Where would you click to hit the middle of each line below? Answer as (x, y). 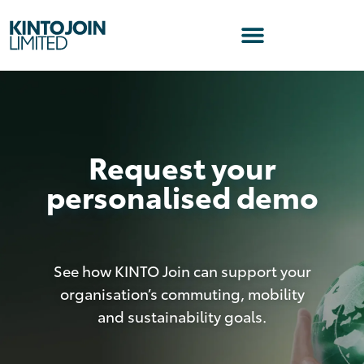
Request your (182, 166)
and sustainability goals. (182, 316)
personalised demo (182, 195)
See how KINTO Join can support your (182, 270)
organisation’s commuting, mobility (182, 293)
